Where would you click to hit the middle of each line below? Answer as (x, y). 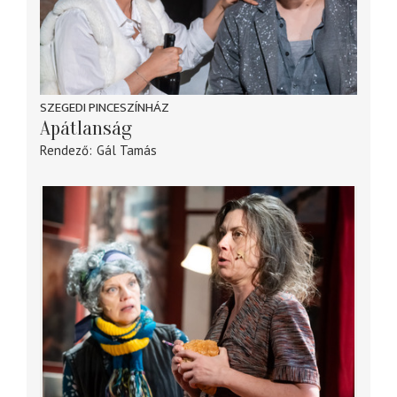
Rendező (64, 151)
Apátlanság (86, 129)
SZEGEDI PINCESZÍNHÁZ (105, 108)
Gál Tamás (126, 151)
